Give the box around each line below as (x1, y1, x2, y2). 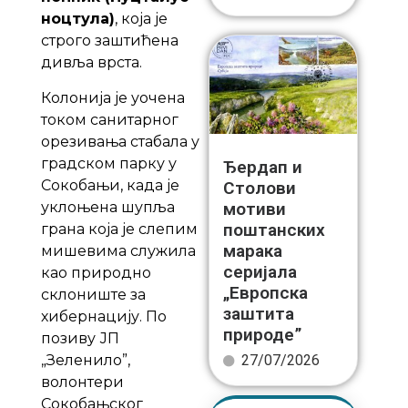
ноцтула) (40, 10, 115, 28)
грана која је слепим (40, 219, 198, 238)
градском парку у (40, 154, 177, 172)
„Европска (222, 282, 308, 304)
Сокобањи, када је (40, 176, 179, 194)
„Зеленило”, (40, 351, 130, 369)
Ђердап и (222, 157, 302, 178)
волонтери (40, 372, 124, 391)
